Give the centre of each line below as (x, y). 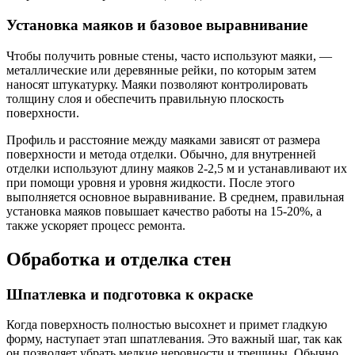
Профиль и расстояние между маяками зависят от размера (163, 139)
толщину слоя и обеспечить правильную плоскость (145, 98)
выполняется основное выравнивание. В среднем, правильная (175, 197)
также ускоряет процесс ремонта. (96, 225)
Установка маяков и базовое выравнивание (157, 25)
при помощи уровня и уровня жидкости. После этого (151, 182)
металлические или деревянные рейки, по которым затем (161, 70)
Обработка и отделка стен (119, 259)
